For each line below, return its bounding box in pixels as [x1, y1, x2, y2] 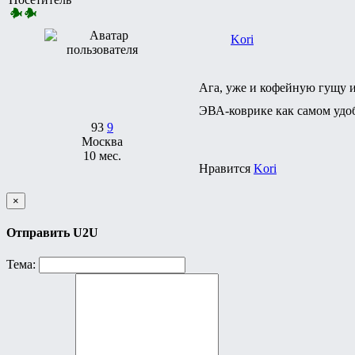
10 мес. [83, 148, 121, 162]
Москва [82, 134, 123, 148]
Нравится [199, 161, 254, 175]
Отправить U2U [6, 226, 98, 240]
